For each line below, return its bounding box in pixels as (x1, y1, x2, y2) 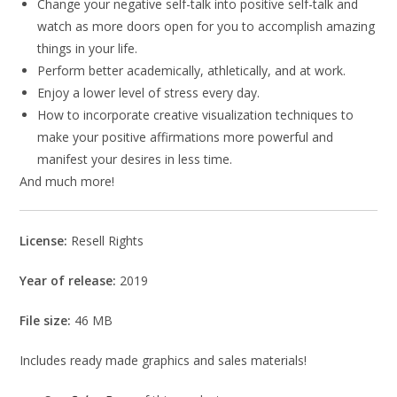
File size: (19, 312, 75, 330)
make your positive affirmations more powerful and (37, 128, 334, 146)
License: (19, 232, 72, 250)
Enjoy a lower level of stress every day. (37, 84, 261, 102)
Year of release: (19, 272, 117, 290)
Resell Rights (71, 232, 144, 250)
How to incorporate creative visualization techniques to (37, 106, 354, 124)
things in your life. (37, 40, 138, 58)
